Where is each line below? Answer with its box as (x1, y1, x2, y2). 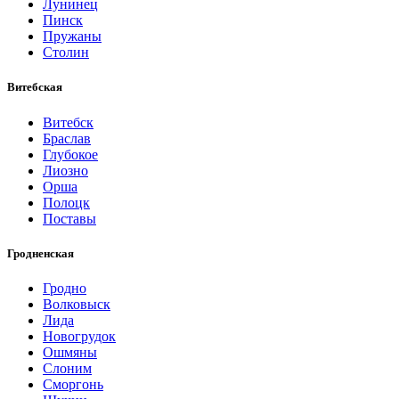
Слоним (43, 360, 92, 376)
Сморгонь (43, 376, 103, 392)
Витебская (7, 80, 62, 94)
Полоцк (43, 194, 90, 210)
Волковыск (43, 296, 110, 312)
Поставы (43, 210, 96, 226)
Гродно (43, 280, 86, 296)
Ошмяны (43, 344, 97, 360)
